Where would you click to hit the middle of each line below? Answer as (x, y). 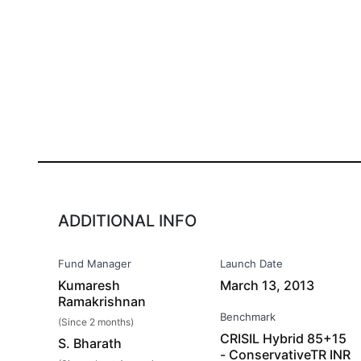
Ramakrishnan (102, 301)
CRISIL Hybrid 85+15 (284, 338)
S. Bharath (90, 343)
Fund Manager (95, 263)
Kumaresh (89, 285)
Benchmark (248, 317)
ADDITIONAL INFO (127, 221)
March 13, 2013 (268, 285)
